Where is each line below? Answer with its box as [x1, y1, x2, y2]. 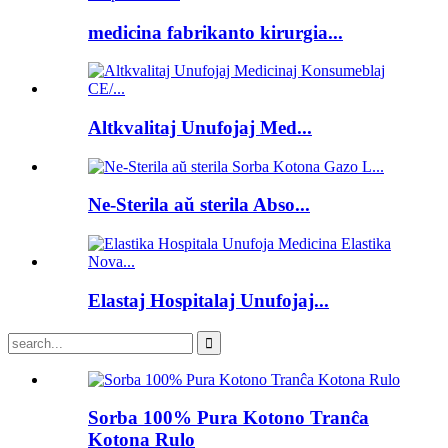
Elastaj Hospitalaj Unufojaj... [88, 289, 329, 311]
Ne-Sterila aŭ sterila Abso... [88, 194, 310, 216]
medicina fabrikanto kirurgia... [88, 21, 343, 43]
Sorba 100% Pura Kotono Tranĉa [88, 407, 369, 429]
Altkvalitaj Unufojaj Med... [88, 116, 312, 138]
